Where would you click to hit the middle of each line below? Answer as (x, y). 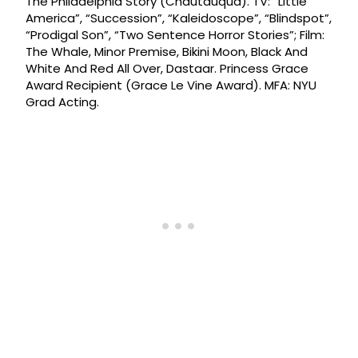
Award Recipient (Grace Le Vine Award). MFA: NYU (171, 86)
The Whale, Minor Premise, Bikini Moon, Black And (167, 52)
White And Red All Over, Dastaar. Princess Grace (167, 69)
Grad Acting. (62, 102)
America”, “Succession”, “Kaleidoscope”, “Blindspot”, (179, 18)
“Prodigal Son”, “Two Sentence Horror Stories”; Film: (175, 35)
